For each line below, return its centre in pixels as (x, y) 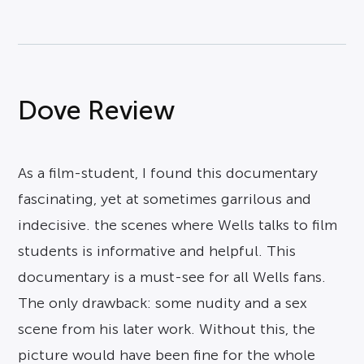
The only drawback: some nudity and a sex (163, 303)
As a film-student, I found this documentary (168, 173)
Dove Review (97, 111)
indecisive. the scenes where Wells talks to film (178, 225)
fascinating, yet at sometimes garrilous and (165, 199)
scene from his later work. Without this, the (167, 329)
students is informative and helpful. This (157, 251)
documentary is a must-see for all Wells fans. (172, 277)
